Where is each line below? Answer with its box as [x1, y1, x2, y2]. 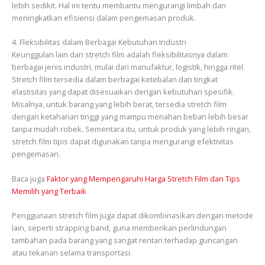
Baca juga [12, 173, 47, 184]
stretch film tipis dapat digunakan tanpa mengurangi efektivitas [12, 136, 234, 147]
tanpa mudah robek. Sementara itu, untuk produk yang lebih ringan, [12, 124, 251, 135]
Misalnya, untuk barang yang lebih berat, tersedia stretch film [12, 99, 227, 110]
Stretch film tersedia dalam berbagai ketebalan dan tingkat [12, 74, 218, 85]
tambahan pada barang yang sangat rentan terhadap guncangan [12, 235, 238, 246]
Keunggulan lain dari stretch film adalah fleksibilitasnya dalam [12, 49, 228, 60]
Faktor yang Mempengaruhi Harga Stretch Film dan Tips [47, 173, 240, 184]
